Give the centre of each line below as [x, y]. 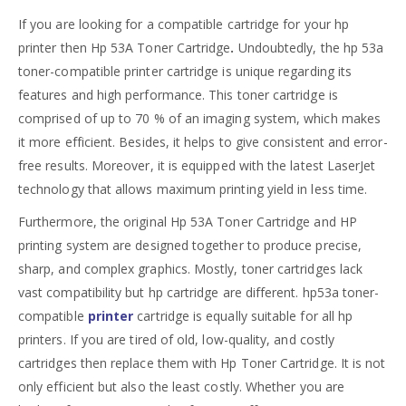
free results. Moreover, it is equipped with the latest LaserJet [197, 166]
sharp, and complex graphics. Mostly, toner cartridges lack [191, 269]
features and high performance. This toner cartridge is [178, 95]
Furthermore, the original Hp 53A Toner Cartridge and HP [188, 222]
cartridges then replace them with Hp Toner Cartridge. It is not [202, 363]
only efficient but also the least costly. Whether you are [181, 387]
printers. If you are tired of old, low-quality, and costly [177, 340]
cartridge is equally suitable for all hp [243, 316]
